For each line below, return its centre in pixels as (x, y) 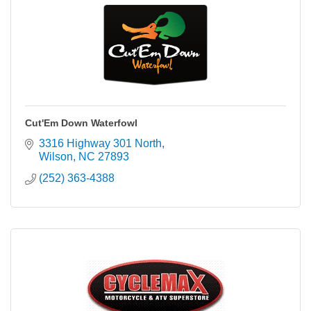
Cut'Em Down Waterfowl (81, 123)
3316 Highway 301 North (100, 143)
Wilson (56, 157)
